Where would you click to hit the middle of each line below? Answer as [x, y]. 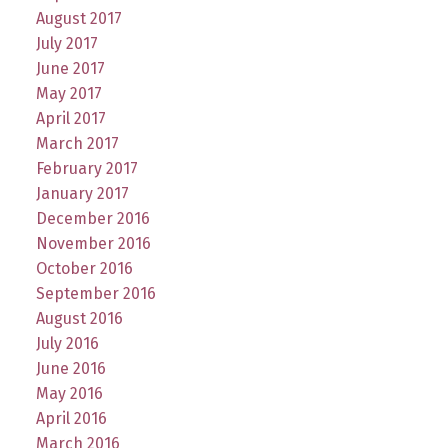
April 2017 [70, 119]
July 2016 [67, 344]
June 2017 [70, 69]
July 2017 [66, 44]
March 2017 [77, 144]
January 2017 [82, 194]
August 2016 [79, 319]
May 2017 [68, 94]
